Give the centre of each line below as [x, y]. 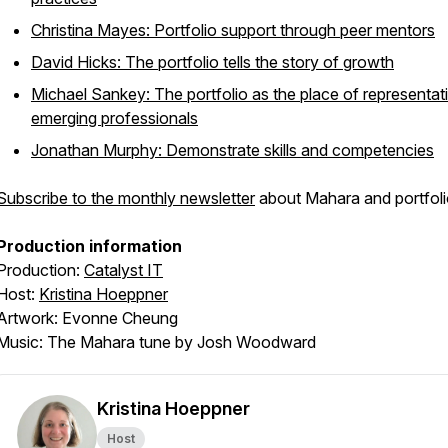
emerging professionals [114, 118]
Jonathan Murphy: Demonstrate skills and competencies [232, 150]
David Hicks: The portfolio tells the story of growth [212, 62]
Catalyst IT [123, 270]
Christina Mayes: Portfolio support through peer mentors [233, 30]
